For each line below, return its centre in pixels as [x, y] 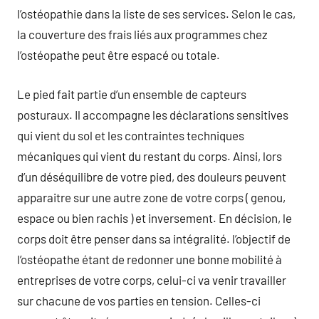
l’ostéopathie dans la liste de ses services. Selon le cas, [156, 14]
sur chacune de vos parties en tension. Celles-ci [139, 300]
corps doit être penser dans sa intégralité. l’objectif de [154, 238]
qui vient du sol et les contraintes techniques [131, 135]
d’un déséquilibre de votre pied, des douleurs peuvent [152, 176]
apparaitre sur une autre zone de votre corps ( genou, [151, 197]
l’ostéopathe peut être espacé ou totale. [119, 55]
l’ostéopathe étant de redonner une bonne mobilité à [150, 259]
